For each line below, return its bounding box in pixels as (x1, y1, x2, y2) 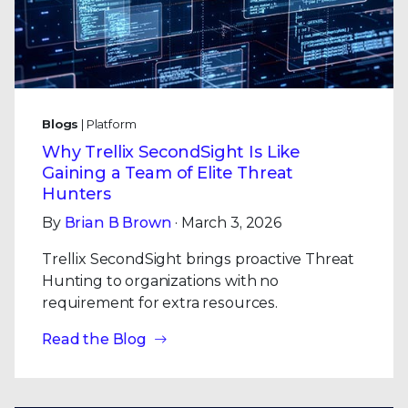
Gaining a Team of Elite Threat (42, 163, 294, 183)
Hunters (42, 184, 111, 204)
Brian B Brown (64, 214, 172, 231)
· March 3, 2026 (171, 214, 282, 231)
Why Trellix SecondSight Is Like (42, 142, 301, 162)
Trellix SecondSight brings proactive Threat (42, 250, 355, 268)
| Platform (78, 117, 137, 131)
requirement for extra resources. (42, 294, 278, 311)
